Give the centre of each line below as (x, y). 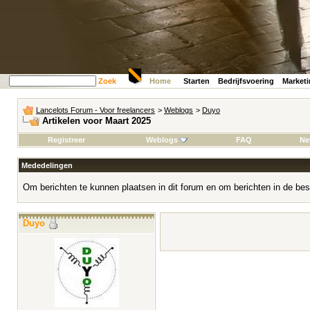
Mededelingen (47, 165)
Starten (197, 81)
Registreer (66, 140)
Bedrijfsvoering (246, 81)
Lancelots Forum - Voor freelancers (95, 110)
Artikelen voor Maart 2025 (97, 121)
